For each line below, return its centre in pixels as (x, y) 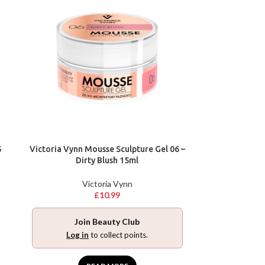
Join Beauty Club (107, 222)
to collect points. (119, 235)
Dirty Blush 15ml (107, 161)
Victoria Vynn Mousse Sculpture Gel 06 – (107, 149)
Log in (78, 235)
